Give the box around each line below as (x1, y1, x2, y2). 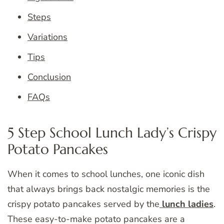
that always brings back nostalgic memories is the (7, 183, 210, 195)
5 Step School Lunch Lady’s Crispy (7, 123, 216, 141)
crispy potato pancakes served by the (7, 198, 159, 210)
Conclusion (27, 70, 71, 83)
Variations (27, 30, 67, 43)
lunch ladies (159, 198, 213, 210)
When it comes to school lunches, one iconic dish (7, 168, 204, 180)
